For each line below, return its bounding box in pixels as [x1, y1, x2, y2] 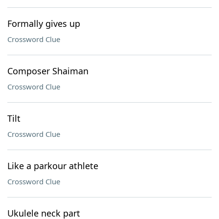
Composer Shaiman [7, 65, 88, 77]
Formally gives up [7, 18, 80, 29]
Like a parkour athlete [7, 160, 98, 172]
